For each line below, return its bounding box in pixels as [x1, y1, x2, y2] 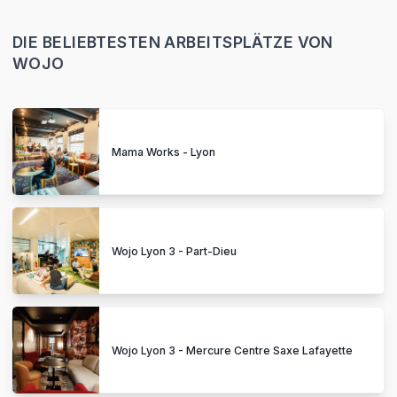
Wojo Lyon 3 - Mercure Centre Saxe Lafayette [112, 343, 353, 357]
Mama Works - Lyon [112, 144, 215, 159]
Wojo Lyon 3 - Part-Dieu [112, 244, 237, 258]
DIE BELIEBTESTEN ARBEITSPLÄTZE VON [12, 32, 333, 51]
